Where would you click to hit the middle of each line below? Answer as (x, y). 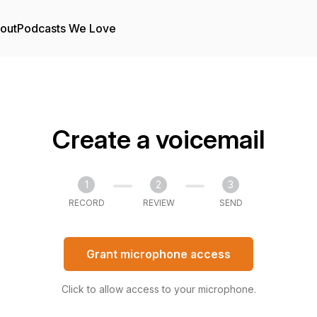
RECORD (86, 203)
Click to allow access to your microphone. (158, 289)
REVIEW (158, 203)
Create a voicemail (158, 139)
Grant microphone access (158, 254)
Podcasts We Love (67, 28)
